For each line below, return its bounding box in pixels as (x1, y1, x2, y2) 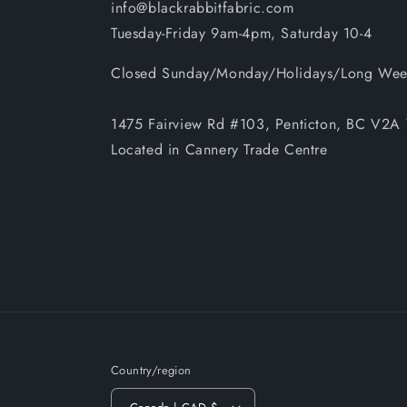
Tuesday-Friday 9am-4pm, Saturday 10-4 (111, 23, 372, 44)
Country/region (111, 362, 192, 379)
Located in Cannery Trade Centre (111, 139, 328, 160)
